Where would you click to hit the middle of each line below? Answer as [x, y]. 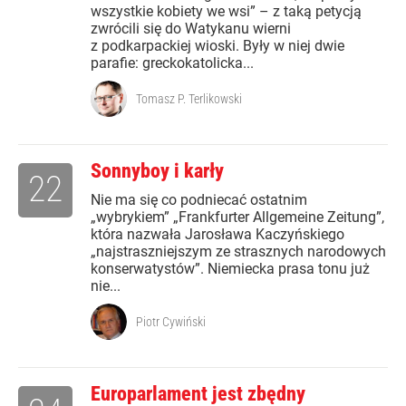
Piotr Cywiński [171, 322]
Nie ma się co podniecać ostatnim [199, 200]
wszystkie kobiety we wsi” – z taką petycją [226, 12]
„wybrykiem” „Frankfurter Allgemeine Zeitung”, [237, 217]
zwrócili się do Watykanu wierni [191, 29]
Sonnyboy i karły [157, 171]
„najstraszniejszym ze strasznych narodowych [238, 252]
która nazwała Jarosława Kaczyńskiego [217, 235]
